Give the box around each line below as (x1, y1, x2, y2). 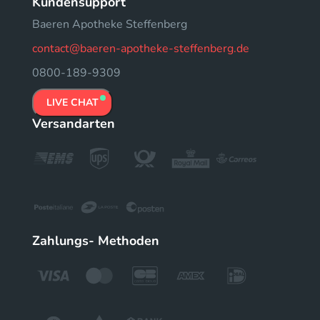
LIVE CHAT (46, 96, 99, 109)
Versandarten (32, 115, 115, 132)
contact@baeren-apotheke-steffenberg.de (32, 41, 249, 56)
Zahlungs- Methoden (32, 232, 159, 249)
